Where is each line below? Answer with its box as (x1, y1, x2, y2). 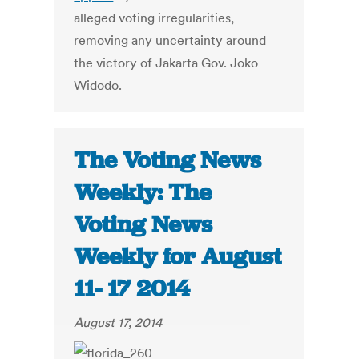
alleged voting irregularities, (74, 10, 235, 26)
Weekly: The (74, 177, 212, 208)
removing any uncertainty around (74, 32, 267, 49)
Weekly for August (74, 241, 282, 272)
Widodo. (74, 77, 123, 94)
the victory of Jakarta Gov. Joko (74, 54, 259, 71)
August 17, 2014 (74, 314, 163, 331)
